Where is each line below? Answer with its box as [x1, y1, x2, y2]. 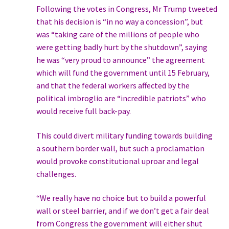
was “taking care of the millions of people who [36, 29, 199, 40]
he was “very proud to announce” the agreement [36, 55, 205, 65]
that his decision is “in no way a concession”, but [36, 16, 203, 27]
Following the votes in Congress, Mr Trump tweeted [36, 4, 217, 14]
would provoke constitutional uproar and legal [36, 155, 199, 166]
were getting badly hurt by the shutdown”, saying [36, 42, 208, 53]
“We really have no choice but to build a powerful [36, 193, 206, 203]
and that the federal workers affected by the [36, 80, 190, 91]
